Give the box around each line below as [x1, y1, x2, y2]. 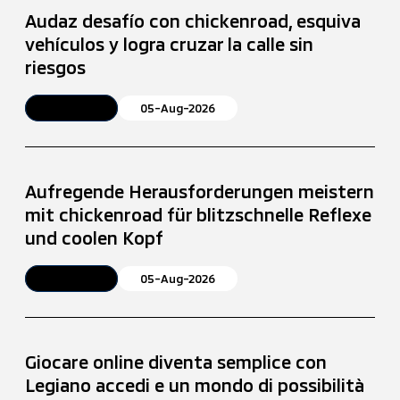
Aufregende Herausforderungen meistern [25, 179, 375, 202]
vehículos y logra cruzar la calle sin [25, 32, 314, 54]
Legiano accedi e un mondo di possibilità [25, 373, 365, 396]
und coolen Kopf [25, 226, 164, 248]
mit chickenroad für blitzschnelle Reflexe [25, 203, 372, 225]
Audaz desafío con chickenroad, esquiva [25, 9, 362, 31]
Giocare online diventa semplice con [25, 350, 328, 372]
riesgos [25, 55, 87, 78]
